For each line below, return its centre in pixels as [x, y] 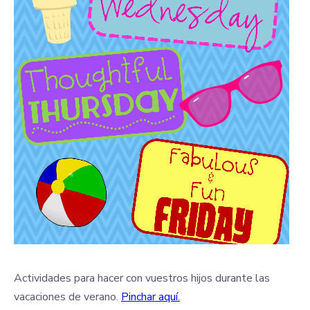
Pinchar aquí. [151, 297]
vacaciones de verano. [67, 297]
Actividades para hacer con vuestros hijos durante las [142, 278]
